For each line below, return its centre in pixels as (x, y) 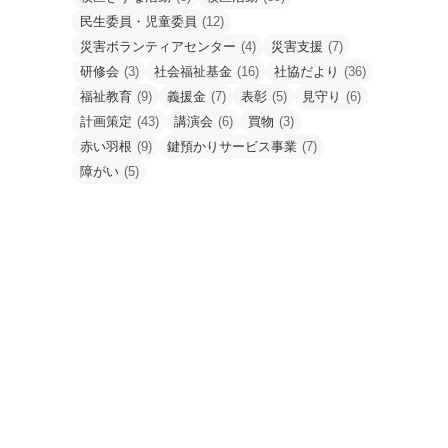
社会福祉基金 (193, 71)
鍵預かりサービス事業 (232, 146)
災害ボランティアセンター (158, 46)
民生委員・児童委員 (138, 21)
